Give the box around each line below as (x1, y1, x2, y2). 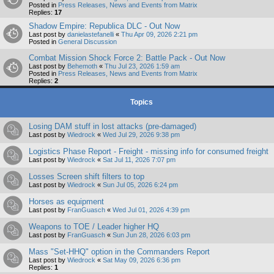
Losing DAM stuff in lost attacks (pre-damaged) (29, 122, 196, 131)
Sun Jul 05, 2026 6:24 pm (103, 181, 178, 189)
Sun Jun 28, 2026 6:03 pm (113, 231, 190, 239)
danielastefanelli (67, 31, 114, 39)
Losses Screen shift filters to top (29, 172, 144, 182)
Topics (130, 98, 153, 107)
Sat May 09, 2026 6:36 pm (103, 256, 180, 264)
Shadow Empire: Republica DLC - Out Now (29, 21, 180, 31)
